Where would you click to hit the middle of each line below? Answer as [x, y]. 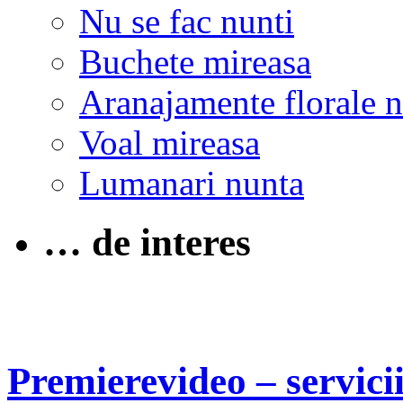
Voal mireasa [170, 142]
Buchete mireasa [195, 61]
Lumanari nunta [192, 183]
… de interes [147, 243]
